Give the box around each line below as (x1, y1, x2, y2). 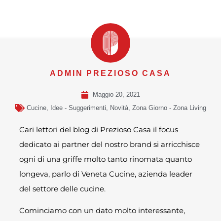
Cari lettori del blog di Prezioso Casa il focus (19, 125, 179, 135)
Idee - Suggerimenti (50, 104, 106, 112)
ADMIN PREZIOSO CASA (49, 69, 172, 78)
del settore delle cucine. (19, 184, 106, 194)
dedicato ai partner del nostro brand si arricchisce (19, 140, 200, 149)
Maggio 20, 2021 (93, 91, 140, 99)
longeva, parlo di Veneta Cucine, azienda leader (19, 169, 193, 179)
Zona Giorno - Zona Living (132, 104, 206, 112)
